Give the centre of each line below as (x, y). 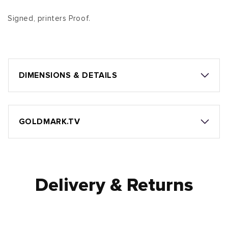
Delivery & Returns (114, 186)
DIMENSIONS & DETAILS (68, 75)
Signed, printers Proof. (49, 18)
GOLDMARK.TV (49, 121)
